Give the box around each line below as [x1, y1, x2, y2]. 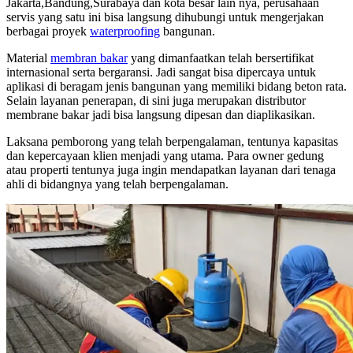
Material [6, 51, 50, 65]
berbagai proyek [6, 24, 90, 39]
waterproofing [90, 24, 160, 39]
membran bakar [50, 51, 128, 65]
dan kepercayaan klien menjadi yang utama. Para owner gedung [6, 149, 324, 163]
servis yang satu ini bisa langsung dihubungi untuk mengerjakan [6, 10, 324, 24]
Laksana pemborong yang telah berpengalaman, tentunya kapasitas [6, 135, 338, 149]
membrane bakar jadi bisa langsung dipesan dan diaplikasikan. [6, 108, 315, 122]
